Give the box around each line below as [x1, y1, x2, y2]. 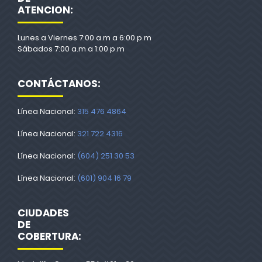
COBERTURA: [18, 229, 81, 243]
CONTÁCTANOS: [18, 76, 101, 91]
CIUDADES [18, 205, 69, 220]
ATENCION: [18, 2, 73, 17]
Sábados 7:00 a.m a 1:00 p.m [18, 43, 125, 54]
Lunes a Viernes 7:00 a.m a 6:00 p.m [18, 32, 151, 43]
